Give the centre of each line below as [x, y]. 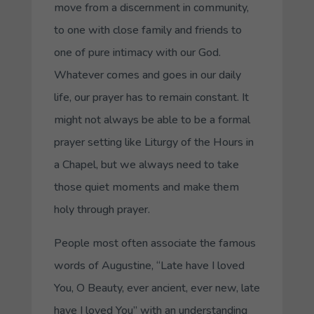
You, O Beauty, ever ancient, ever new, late [157, 288]
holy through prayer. [102, 209]
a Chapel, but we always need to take [146, 164]
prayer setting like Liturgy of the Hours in [153, 142]
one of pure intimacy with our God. [137, 52]
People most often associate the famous [155, 243]
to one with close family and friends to [148, 30]
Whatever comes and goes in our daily [147, 75]
